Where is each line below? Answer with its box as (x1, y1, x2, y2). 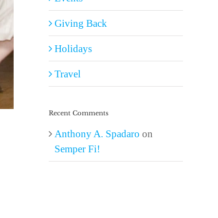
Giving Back (54, 18, 107, 29)
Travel (54, 68, 81, 80)
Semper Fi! (54, 143, 100, 155)
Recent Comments (49, 109, 109, 118)
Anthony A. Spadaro (54, 128, 140, 140)
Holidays (54, 43, 92, 54)
